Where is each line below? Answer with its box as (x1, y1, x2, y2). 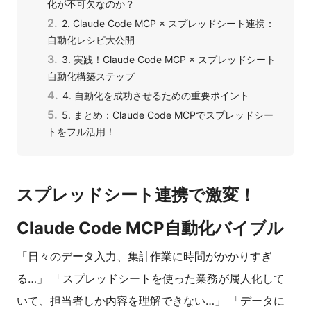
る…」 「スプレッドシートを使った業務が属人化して (17, 271, 285, 286)
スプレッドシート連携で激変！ (17, 185, 255, 205)
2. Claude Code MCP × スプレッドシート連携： (62, 17, 275, 30)
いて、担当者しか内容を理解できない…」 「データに (17, 294, 285, 308)
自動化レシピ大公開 (47, 34, 135, 47)
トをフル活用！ (47, 126, 115, 138)
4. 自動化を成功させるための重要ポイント (62, 90, 249, 102)
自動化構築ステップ (47, 70, 135, 83)
